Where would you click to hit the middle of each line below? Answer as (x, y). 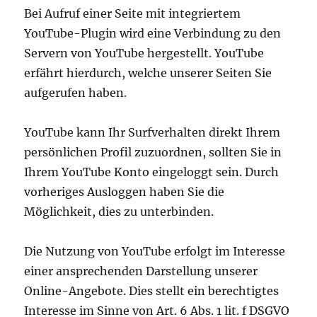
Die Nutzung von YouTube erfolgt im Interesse (155, 251)
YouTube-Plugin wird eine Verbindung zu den (153, 33)
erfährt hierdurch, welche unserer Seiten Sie (148, 73)
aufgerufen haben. (76, 92)
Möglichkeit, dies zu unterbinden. (119, 211)
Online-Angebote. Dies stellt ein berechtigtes (152, 290)
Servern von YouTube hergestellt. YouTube (144, 53)
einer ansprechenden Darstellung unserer (141, 271)
